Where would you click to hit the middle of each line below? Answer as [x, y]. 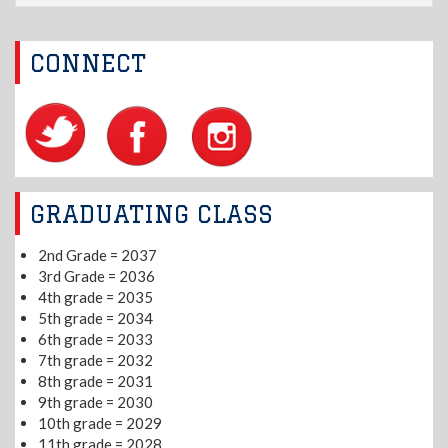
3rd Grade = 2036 [96, 276]
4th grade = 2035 [95, 297]
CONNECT [87, 63]
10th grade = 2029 [99, 423]
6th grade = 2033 [95, 339]
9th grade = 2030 [95, 402]
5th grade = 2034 [95, 318]
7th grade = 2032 [95, 360]
